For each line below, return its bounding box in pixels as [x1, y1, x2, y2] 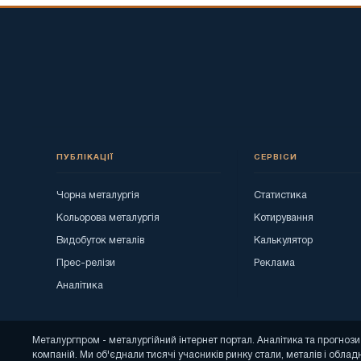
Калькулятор [254, 236, 313, 246]
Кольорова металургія [56, 214, 160, 223]
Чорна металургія [56, 191, 139, 201]
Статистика [254, 191, 307, 201]
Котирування [254, 214, 313, 223]
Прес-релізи [56, 259, 115, 268]
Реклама [254, 259, 295, 268]
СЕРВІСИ [254, 154, 297, 162]
